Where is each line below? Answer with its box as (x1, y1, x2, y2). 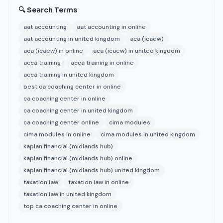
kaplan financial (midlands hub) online (23, 154, 132, 162)
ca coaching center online (23, 118, 99, 126)
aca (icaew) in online (23, 47, 83, 55)
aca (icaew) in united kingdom (93, 47, 180, 55)
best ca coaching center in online (23, 83, 121, 91)
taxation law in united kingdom (23, 190, 111, 198)
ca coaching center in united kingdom (23, 107, 133, 114)
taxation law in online (68, 178, 129, 186)
